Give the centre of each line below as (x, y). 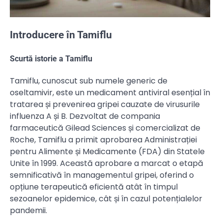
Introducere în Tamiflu (61, 35)
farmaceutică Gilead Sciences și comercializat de (105, 128)
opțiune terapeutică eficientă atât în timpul (94, 187)
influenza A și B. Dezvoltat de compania (85, 116)
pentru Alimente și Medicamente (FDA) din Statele (107, 152)
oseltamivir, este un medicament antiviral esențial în (110, 93)
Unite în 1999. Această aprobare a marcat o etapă (107, 164)
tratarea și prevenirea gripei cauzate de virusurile (105, 105)
